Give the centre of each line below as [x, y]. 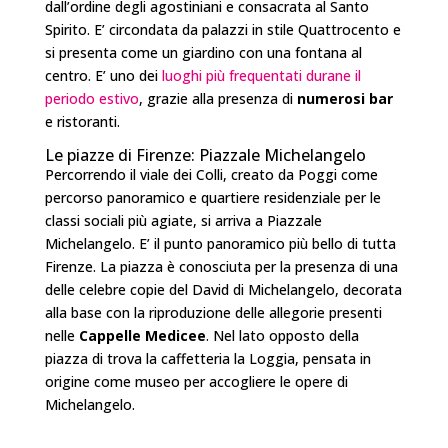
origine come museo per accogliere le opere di [196, 382]
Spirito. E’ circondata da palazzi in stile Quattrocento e [222, 30]
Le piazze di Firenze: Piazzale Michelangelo [205, 155]
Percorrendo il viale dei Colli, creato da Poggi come [211, 175]
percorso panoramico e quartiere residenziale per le [212, 198]
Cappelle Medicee [142, 336]
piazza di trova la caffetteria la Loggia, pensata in [207, 359]
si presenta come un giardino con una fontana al [203, 53]
